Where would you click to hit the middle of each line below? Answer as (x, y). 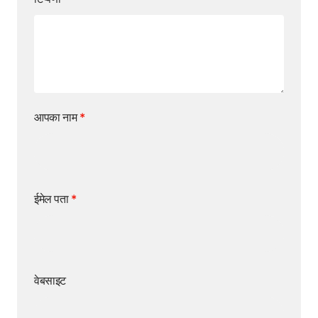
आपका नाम (57, 117)
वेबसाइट (50, 281)
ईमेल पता (53, 199)
